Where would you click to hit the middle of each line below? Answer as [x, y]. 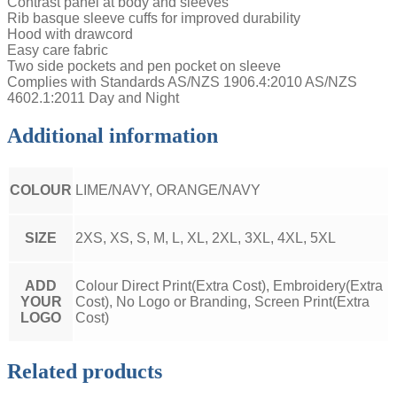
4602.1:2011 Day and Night [93, 97]
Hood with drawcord [70, 34]
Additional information [113, 135]
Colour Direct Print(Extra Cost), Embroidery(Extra [229, 285]
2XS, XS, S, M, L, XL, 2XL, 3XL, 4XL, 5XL [206, 237]
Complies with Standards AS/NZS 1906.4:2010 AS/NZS [182, 82]
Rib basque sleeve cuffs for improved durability [154, 18]
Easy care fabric [58, 50]
